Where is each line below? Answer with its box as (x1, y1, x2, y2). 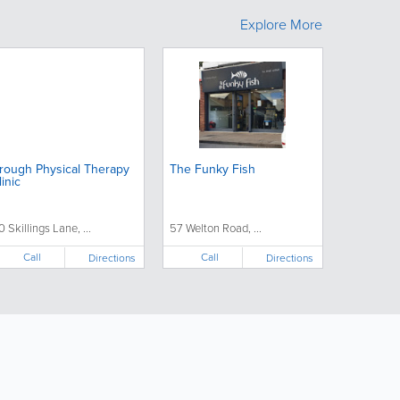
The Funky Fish (169, 160, 255, 179)
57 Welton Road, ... (169, 220, 262, 237)
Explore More (240, 14, 322, 36)
